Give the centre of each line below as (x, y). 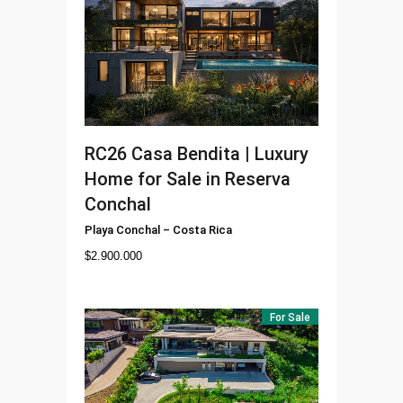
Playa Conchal (122, 230)
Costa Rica (202, 230)
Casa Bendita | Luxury (220, 154)
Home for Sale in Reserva (188, 179)
